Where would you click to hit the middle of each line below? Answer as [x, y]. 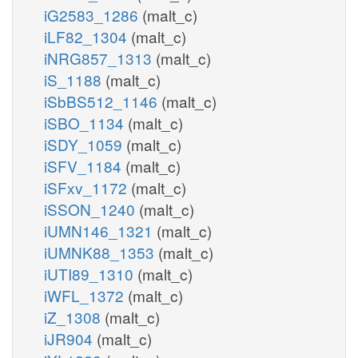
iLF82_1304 [88, 36]
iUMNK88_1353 [101, 252]
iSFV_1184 [85, 165]
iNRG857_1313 [100, 58]
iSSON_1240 [91, 209]
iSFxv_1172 [88, 187]
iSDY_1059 [85, 144]
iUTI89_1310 [91, 273]
